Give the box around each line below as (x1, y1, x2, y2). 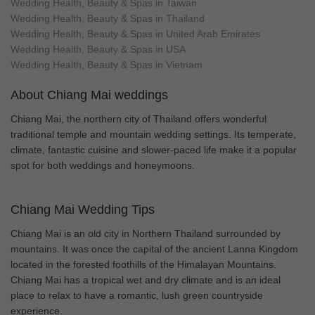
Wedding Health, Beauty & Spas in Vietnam (11, 58, 202, 70)
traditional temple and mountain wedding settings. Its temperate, (11, 128, 296, 140)
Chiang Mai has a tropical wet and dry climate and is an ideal (11, 274, 281, 285)
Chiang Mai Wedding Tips (11, 202, 155, 217)
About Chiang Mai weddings (11, 87, 168, 102)
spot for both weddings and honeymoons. (11, 159, 195, 171)
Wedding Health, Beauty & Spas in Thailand (11, 12, 205, 24)
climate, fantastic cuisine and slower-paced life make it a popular (11, 143, 297, 155)
